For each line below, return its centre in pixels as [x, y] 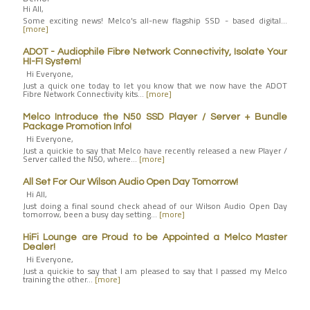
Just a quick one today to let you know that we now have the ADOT [155, 85]
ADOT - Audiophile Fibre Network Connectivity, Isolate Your [155, 52]
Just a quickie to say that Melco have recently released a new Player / [155, 150]
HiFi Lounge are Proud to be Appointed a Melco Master [155, 237]
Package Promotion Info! [77, 126]
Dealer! [39, 247]
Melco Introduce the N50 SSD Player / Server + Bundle [155, 117]
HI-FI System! [52, 61]
